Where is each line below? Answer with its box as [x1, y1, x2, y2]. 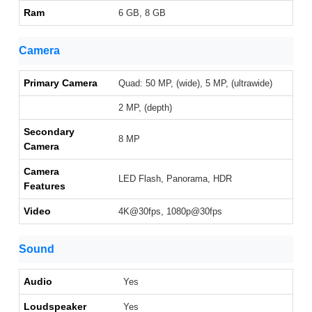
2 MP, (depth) [118, 102, 172, 114]
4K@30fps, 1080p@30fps [118, 206, 222, 217]
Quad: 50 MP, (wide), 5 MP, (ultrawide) [118, 78, 272, 89]
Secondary [24, 126, 75, 138]
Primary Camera [24, 77, 97, 89]
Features [24, 180, 65, 192]
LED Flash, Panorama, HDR [118, 173, 232, 185]
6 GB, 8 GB [118, 8, 166, 19]
